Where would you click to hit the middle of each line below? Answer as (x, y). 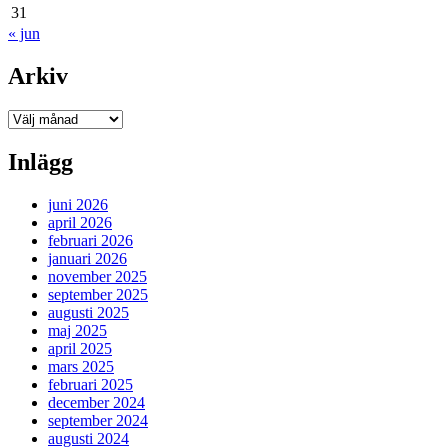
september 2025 (98, 295)
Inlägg (40, 162)
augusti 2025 (88, 313)
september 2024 (98, 421)
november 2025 (97, 277)
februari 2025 (90, 385)
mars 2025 (81, 367)
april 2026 (80, 223)
